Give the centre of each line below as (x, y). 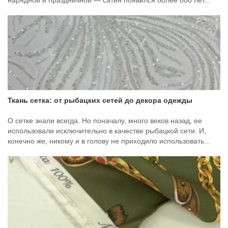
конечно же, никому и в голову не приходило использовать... (109, 141)
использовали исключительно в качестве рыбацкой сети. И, (107, 131)
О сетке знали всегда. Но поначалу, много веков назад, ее (105, 121)
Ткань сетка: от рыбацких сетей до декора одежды (100, 101)
